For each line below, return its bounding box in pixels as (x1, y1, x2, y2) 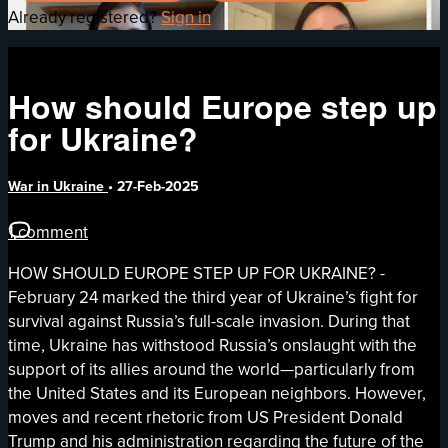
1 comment (8, 219, 88, 245)
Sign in (161, 4, 211, 30)
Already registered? (8, 4, 161, 30)
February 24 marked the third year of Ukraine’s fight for (8, 284, 418, 310)
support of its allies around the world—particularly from (8, 356, 415, 382)
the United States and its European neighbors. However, (8, 380, 426, 406)
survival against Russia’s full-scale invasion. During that (8, 308, 410, 334)
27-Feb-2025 (117, 176, 199, 198)
